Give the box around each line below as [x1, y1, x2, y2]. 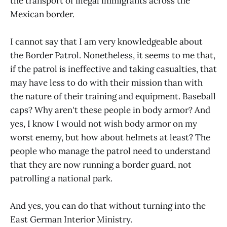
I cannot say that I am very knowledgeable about [10, 36, 203, 48]
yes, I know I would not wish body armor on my [10, 118, 197, 130]
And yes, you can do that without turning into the [10, 200, 206, 212]
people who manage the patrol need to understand [10, 145, 210, 157]
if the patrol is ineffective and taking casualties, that [10, 63, 217, 75]
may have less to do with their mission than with [10, 77, 203, 89]
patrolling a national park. [10, 173, 112, 184]
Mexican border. [10, 8, 74, 20]
